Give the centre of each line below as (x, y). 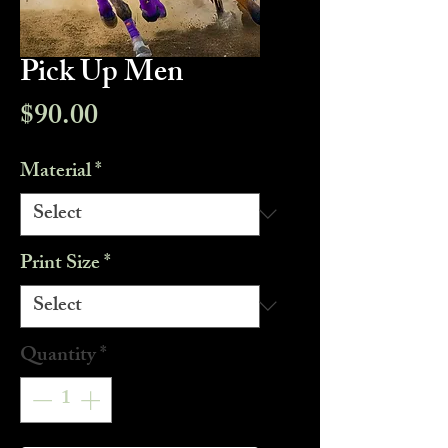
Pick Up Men (101, 74)
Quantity (58, 356)
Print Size (60, 264)
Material (55, 172)
